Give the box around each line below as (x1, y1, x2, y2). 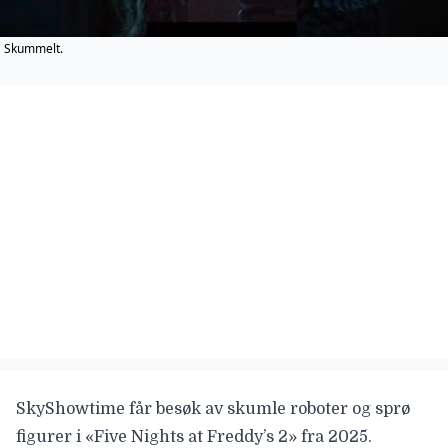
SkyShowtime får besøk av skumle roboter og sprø (16, 399, 410, 418)
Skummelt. (4, 39, 63, 57)
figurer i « (16, 427, 94, 446)
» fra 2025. (288, 427, 372, 446)
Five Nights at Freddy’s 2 (94, 427, 288, 446)
